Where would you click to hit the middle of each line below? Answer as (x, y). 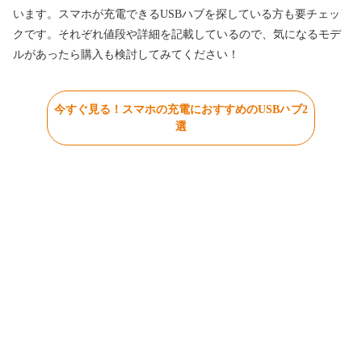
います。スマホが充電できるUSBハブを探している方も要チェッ (177, 15)
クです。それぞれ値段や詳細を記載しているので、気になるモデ (177, 35)
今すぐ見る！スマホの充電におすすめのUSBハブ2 (181, 110)
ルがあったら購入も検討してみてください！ (126, 55)
